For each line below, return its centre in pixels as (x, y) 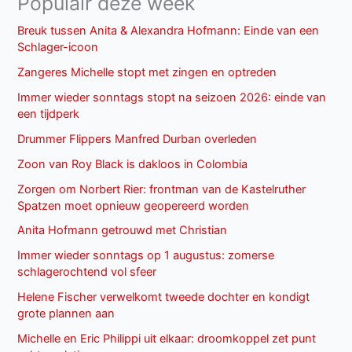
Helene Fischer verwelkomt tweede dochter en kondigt (164, 297)
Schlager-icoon (58, 47)
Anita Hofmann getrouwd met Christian (123, 231)
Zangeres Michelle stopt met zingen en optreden (147, 72)
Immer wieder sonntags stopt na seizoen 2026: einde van (172, 97)
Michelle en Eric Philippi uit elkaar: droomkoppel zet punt (167, 339)
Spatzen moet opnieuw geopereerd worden (134, 205)
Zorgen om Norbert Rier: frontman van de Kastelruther (162, 189)
